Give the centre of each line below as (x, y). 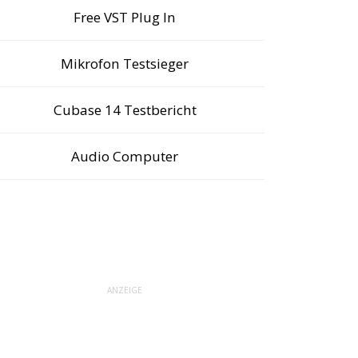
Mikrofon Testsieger (125, 64)
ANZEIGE (125, 290)
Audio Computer (125, 156)
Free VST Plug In (125, 17)
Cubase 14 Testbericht (125, 110)
